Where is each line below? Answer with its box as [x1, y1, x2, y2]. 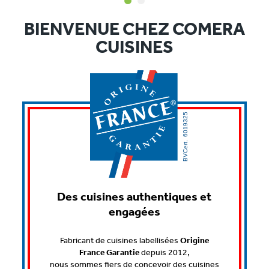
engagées [108, 206, 160, 219]
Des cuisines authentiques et [57, 191, 212, 204]
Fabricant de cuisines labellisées [59, 236, 180, 246]
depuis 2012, [139, 248, 190, 258]
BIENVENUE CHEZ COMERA [24, 20, 245, 40]
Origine [180, 236, 209, 246]
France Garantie [79, 248, 139, 258]
